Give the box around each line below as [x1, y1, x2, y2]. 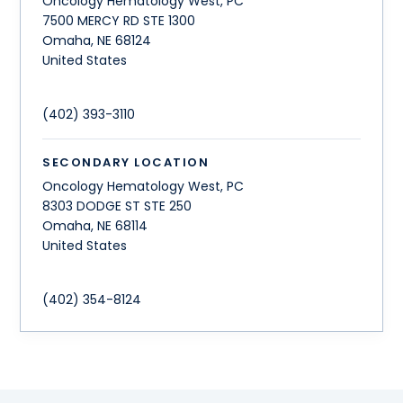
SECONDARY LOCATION [42, 153, 210, 171]
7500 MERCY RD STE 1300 [42, 11, 196, 30]
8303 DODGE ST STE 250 [42, 197, 193, 216]
